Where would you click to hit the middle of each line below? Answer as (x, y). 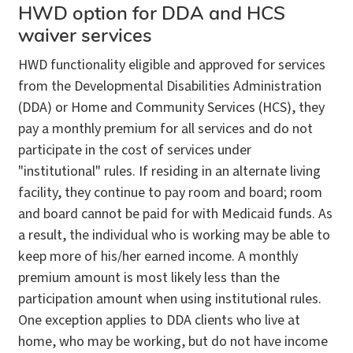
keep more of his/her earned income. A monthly (158, 257)
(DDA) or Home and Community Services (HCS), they (171, 108)
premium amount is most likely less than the (149, 278)
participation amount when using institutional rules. (170, 299)
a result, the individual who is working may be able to (174, 236)
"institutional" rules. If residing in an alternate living (169, 172)
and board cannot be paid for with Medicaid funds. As (175, 214)
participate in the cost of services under (135, 150)
